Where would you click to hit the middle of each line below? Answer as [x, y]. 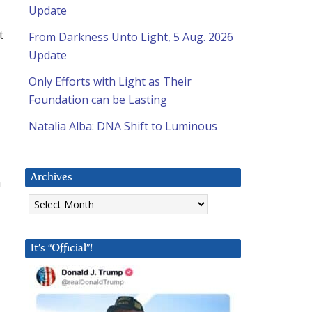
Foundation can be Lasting [98, 100]
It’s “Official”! [62, 249]
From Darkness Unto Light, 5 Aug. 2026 [131, 37]
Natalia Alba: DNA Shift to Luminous [123, 126]
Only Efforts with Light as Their [110, 82]
